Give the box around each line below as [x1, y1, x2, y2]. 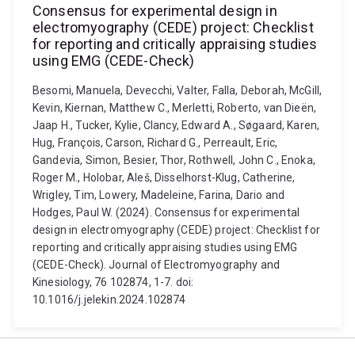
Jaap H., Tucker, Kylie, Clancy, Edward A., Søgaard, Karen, [32, 119, 320, 132]
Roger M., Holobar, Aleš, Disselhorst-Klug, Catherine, [32, 171, 296, 184]
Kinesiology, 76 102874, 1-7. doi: [32, 276, 194, 288]
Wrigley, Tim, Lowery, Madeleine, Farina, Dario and [32, 189, 285, 201]
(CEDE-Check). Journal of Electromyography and [32, 258, 281, 271]
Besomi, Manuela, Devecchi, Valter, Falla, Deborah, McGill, [32, 84, 323, 97]
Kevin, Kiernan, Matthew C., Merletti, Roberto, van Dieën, [32, 101, 317, 114]
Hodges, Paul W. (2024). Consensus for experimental [32, 206, 300, 219]
